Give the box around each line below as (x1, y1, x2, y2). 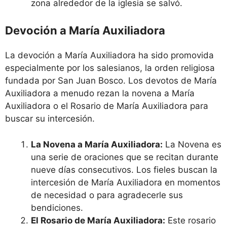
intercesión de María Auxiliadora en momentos (31, 177, 220, 187)
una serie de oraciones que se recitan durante (31, 152, 218, 162)
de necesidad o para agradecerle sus (31, 190, 183, 200)
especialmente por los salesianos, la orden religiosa (5, 63, 215, 73)
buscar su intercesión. (5, 113, 95, 124)
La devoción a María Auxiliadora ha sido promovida (5, 50, 214, 61)
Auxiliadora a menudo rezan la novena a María (5, 88, 195, 99)
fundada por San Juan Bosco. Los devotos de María (5, 75, 217, 86)
